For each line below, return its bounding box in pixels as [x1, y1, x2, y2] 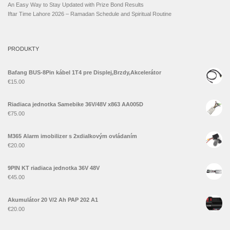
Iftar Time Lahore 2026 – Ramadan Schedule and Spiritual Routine [8, 11, 171, 17]
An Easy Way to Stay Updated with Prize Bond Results [8, 2, 144, 8]
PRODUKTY [8, 46, 39, 52]
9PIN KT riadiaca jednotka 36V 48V [8, 165, 100, 171]
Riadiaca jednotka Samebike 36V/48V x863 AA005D [8, 101, 143, 108]
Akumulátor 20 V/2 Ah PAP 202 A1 [8, 197, 98, 203]
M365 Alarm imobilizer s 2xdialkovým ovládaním [8, 133, 137, 140]
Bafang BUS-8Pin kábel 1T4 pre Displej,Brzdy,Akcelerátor [8, 69, 161, 76]
